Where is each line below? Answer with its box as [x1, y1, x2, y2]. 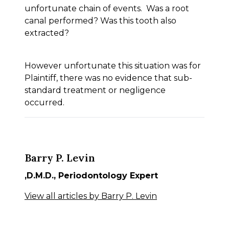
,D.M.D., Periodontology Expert [25, 171, 158, 181]
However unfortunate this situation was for [25, 61, 201, 71]
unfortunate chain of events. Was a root [25, 4, 189, 14]
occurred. [25, 98, 64, 108]
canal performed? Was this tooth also [25, 16, 176, 26]
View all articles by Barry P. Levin [25, 191, 157, 201]
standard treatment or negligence [25, 85, 166, 96]
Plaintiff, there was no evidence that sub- [25, 73, 192, 83]
